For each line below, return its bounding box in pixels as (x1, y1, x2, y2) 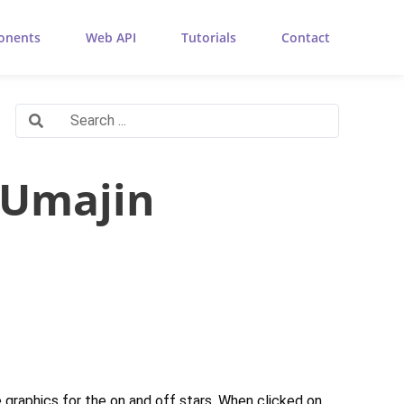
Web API (85, 28, 136, 46)
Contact (280, 28, 330, 46)
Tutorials (180, 28, 236, 46)
